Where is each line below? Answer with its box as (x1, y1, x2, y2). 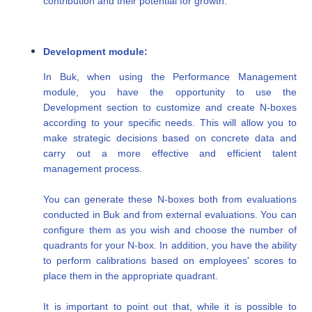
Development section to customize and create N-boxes (43, 102, 297, 114)
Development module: (43, 46, 148, 58)
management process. (43, 163, 143, 175)
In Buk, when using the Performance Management (43, 71, 297, 83)
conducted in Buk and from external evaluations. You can (43, 209, 297, 221)
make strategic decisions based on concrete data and (43, 132, 297, 144)
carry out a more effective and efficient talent (43, 148, 297, 159)
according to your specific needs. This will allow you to (43, 117, 297, 129)
